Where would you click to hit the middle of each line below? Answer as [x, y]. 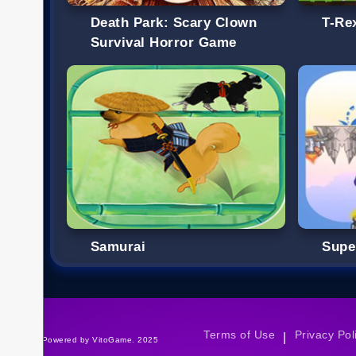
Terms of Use [240, 335]
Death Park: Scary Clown [174, 22]
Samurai [118, 246]
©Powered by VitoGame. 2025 [97, 339]
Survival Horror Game [164, 42]
